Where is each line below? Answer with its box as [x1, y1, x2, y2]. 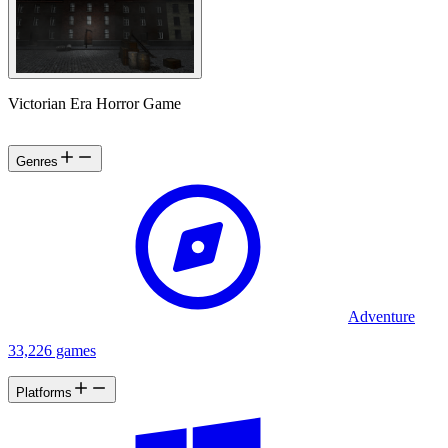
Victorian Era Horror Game [8, 94, 181, 112]
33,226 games [8, 341, 96, 359]
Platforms [16, 384, 72, 400]
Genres [16, 153, 58, 169]
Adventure [348, 307, 415, 325]
